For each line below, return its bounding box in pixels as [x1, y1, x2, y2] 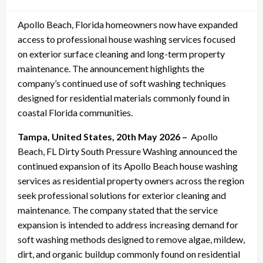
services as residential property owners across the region [18, 174, 244, 186]
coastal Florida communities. [18, 106, 133, 118]
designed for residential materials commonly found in [18, 92, 230, 103]
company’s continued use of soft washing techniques [18, 77, 226, 89]
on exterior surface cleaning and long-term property [18, 48, 225, 59]
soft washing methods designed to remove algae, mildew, [18, 233, 245, 245]
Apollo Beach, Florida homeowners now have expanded [18, 18, 238, 30]
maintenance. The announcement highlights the [18, 62, 204, 74]
